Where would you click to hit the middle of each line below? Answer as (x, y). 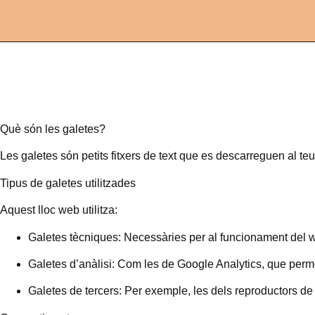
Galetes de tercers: (75, 291)
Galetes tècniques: (75, 237)
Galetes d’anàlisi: (71, 264)
